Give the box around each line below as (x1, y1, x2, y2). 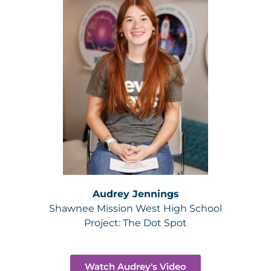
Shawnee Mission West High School (49, 203, 222, 214)
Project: (84, 217, 123, 229)
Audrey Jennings (92, 188, 179, 200)
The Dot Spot (123, 217, 187, 229)
